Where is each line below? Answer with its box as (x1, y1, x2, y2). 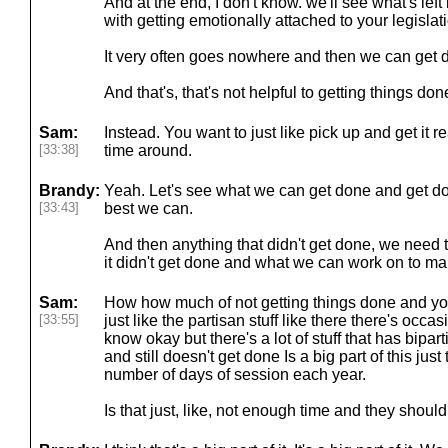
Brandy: (39, 182, 100, 199)
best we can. (104, 200, 193, 217)
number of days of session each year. (104, 366, 366, 383)
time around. (104, 142, 192, 159)
